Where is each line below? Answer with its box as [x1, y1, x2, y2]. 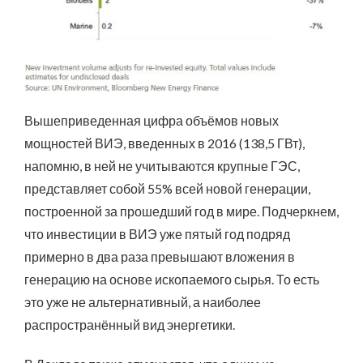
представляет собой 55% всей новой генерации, [24, 181, 310, 197]
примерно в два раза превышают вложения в [24, 249, 295, 265]
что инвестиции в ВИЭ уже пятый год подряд [24, 226, 290, 242]
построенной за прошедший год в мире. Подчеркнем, [24, 203, 339, 220]
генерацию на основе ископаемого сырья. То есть [24, 271, 319, 288]
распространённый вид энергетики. [24, 317, 235, 333]
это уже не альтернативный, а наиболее [24, 294, 261, 310]
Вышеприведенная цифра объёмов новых [24, 113, 279, 129]
